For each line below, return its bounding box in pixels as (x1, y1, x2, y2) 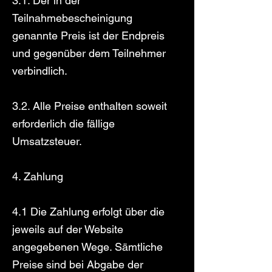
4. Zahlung (12, 170, 63, 183)
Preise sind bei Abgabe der (12, 258, 143, 271)
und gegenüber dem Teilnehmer (12, 47, 166, 59)
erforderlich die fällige (12, 117, 115, 130)
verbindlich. (12, 64, 67, 77)
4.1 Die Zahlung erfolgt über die (12, 205, 165, 218)
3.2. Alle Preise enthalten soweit (12, 100, 167, 112)
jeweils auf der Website (12, 223, 123, 236)
